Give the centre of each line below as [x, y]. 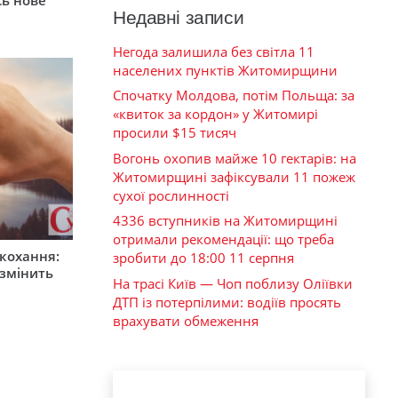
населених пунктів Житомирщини [225, 70]
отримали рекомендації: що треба [223, 239]
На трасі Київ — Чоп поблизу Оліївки [233, 283]
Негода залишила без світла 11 [214, 51]
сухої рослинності [171, 195]
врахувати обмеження [186, 320]
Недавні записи [179, 17]
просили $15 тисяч [175, 133]
